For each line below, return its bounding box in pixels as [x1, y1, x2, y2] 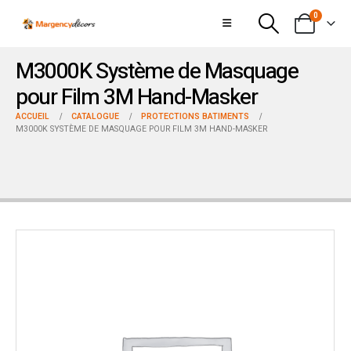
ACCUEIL [16, 110, 49, 122]
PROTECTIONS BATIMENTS [141, 110, 249, 122]
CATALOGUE [71, 110, 119, 122]
